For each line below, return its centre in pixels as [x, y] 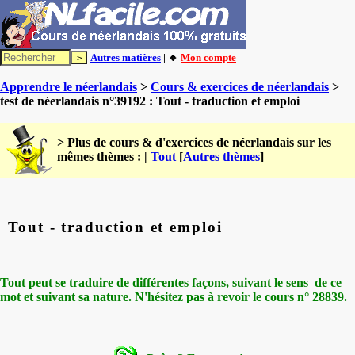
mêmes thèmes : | [104, 157]
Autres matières [126, 57]
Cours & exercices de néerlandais [240, 87]
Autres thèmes [221, 157]
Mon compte [208, 57]
